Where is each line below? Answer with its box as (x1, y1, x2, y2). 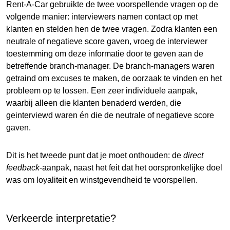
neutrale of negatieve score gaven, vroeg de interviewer (6, 36, 207, 46)
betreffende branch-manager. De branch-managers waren (6, 61, 215, 70)
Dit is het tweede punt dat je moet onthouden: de (6, 150, 183, 160)
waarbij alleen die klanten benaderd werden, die (6, 98, 181, 107)
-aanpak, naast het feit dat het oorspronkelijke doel (40, 163, 222, 172)
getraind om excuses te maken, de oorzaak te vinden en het (6, 73, 222, 83)
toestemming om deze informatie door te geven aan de (6, 49, 203, 58)
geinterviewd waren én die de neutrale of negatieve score (6, 110, 214, 120)
